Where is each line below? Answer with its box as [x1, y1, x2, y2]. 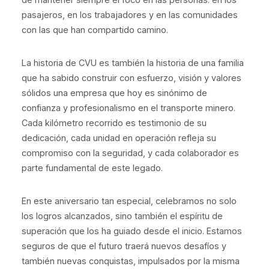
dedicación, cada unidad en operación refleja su [22, 133, 216, 143]
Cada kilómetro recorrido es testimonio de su [22, 118, 207, 128]
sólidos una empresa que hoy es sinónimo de [22, 88, 207, 98]
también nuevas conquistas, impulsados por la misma [22, 256, 240, 266]
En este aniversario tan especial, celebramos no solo [22, 196, 237, 206]
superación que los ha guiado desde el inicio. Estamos [22, 226, 242, 236]
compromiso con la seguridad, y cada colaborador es [22, 148, 239, 158]
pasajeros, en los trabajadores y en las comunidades [22, 10, 238, 20]
